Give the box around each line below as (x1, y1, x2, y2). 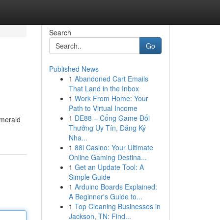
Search (49, 27, 71, 37)
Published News (49, 64, 99, 74)
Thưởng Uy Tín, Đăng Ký (68, 123, 146, 133)
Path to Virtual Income (68, 103, 137, 113)
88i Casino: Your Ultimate (74, 142, 153, 152)
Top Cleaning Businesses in (74, 201, 161, 211)
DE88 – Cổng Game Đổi (74, 113, 150, 123)
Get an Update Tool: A (74, 162, 144, 172)
